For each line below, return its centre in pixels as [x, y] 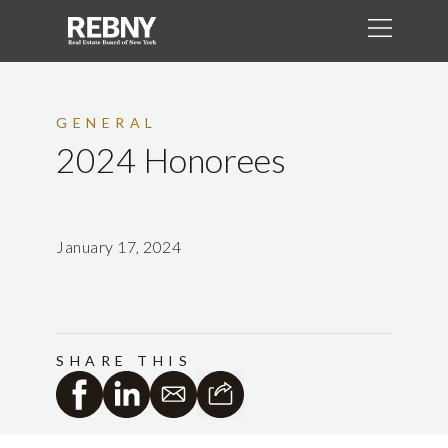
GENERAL [107, 123]
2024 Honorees [171, 160]
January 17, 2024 [118, 247]
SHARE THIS [124, 361]
